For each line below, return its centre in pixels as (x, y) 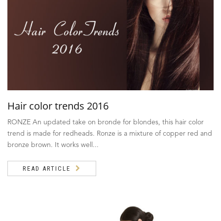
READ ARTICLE (47, 169)
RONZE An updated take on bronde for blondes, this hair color (106, 123)
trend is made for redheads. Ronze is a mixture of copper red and (110, 134)
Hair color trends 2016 (58, 106)
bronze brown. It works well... (53, 145)
